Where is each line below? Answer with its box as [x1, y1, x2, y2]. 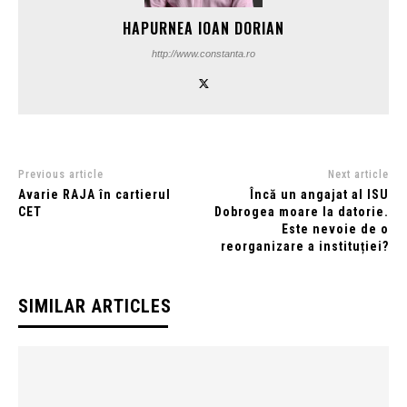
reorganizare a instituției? [220, 238, 389, 253]
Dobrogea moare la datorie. [213, 203, 389, 219]
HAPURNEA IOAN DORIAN [123, 16, 284, 39]
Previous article [18, 167, 104, 181]
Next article [327, 167, 389, 181]
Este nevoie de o [281, 221, 389, 236]
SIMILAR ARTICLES [18, 294, 172, 317]
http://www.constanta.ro [152, 47, 255, 59]
